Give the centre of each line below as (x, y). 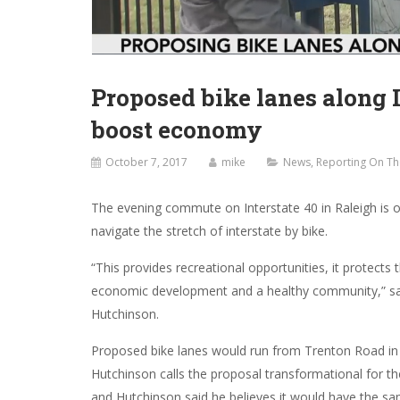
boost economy (177, 129)
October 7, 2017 (146, 162)
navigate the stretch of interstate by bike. (209, 231)
